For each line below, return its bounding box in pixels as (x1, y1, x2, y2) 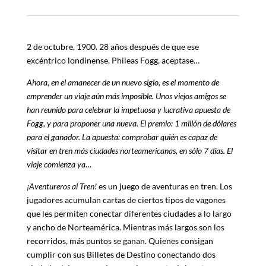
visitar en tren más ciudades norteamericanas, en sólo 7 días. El (26, 145, 233, 156)
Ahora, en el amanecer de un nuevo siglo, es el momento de (26, 77, 219, 87)
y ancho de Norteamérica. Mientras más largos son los (26, 221, 224, 232)
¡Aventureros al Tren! (26, 180, 97, 191)
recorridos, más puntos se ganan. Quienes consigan (26, 235, 213, 246)
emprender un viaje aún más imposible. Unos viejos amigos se (26, 90, 226, 101)
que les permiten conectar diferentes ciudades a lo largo (26, 208, 232, 218)
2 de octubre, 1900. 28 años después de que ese (26, 41, 199, 52)
